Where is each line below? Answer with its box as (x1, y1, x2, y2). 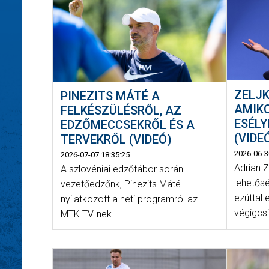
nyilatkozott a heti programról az (60, 193, 198, 205)
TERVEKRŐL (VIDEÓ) (60, 132, 172, 147)
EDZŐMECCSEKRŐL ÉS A (60, 118, 195, 133)
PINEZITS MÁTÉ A (60, 89, 160, 104)
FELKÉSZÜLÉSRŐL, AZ (60, 103, 181, 118)
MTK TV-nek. (60, 208, 114, 220)
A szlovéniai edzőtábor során (60, 163, 183, 175)
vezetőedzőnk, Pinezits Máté (60, 178, 181, 190)
